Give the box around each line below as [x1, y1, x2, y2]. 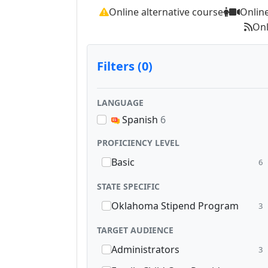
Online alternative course [108, 5, 223, 19]
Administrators [111, 243, 179, 257]
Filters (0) [97, 58, 153, 75]
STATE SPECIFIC [97, 181, 160, 193]
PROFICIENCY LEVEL [97, 137, 179, 149]
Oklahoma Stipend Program [111, 199, 239, 213]
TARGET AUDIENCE [97, 224, 173, 236]
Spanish [120, 113, 160, 127]
